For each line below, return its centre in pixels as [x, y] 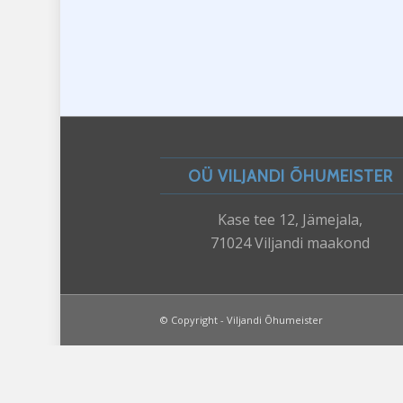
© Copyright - [193, 319]
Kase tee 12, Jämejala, [291, 219]
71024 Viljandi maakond [291, 242]
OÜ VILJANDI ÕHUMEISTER [290, 175]
